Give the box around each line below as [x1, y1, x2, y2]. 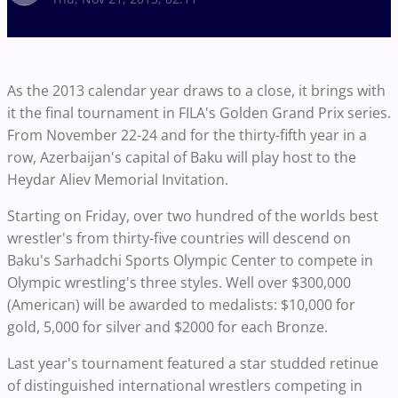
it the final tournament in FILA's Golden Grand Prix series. [7, 103, 391, 123]
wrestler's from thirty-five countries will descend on [7, 228, 351, 249]
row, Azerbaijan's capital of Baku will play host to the [7, 147, 356, 168]
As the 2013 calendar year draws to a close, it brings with [7, 81, 386, 101]
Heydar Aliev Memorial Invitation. [7, 170, 228, 190]
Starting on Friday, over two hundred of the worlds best [7, 206, 378, 227]
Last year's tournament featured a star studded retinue [7, 354, 378, 374]
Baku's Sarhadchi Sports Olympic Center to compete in [7, 251, 373, 271]
